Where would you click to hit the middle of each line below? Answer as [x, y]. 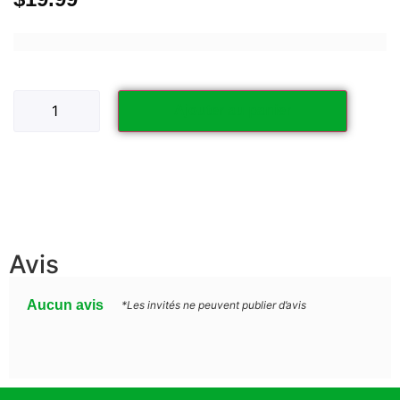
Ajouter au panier [233, 110]
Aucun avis [65, 304]
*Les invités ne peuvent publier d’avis [214, 304]
